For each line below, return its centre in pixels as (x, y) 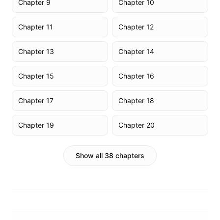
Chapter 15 (36, 76)
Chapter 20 (137, 125)
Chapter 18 (136, 100)
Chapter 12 (136, 27)
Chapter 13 (36, 51)
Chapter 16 (136, 76)
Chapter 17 (36, 100)
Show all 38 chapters (110, 155)
